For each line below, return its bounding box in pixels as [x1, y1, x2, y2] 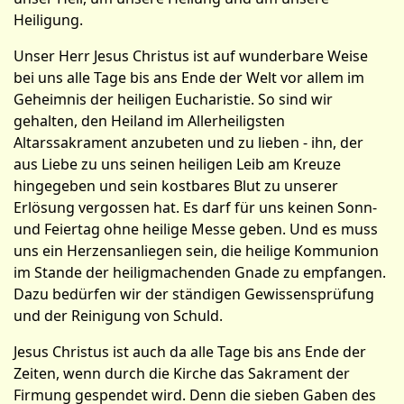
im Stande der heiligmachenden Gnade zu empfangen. [14, 262, 386, 282]
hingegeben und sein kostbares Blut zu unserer [14, 176, 338, 196]
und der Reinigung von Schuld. [14, 306, 223, 326]
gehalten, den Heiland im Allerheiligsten [14, 111, 285, 131]
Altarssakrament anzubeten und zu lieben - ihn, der [14, 133, 363, 152]
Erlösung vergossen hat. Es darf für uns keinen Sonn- [14, 197, 377, 217]
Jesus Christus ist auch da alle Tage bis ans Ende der [14, 342, 366, 362]
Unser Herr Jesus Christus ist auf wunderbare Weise [14, 46, 368, 66]
